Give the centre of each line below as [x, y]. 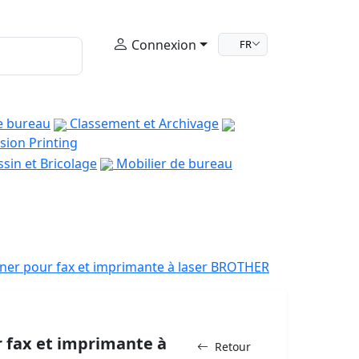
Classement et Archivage [143, 123]
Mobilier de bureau [173, 163]
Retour [233, 347]
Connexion [163, 45]
